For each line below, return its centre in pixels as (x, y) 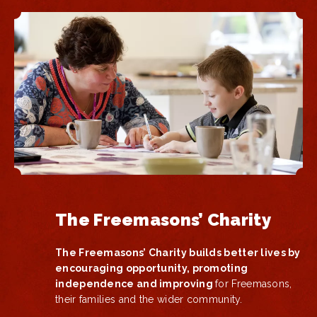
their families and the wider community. (149, 299)
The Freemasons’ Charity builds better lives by (178, 252)
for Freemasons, (254, 283)
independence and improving (136, 283)
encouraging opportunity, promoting (152, 268)
